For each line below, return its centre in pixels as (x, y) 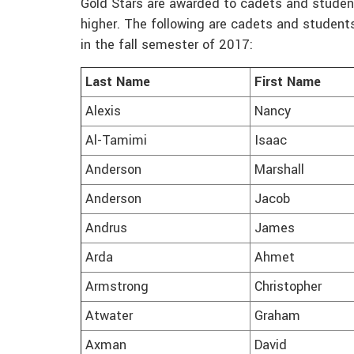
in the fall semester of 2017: (167, 45)
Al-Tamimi (116, 141)
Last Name (118, 83)
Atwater (109, 316)
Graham (277, 316)
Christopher (288, 287)
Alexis (103, 112)
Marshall (279, 170)
